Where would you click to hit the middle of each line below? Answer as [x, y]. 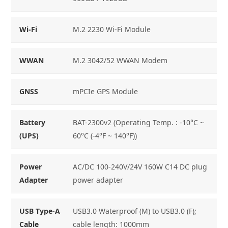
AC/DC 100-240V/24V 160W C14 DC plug [140, 166]
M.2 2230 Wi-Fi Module [112, 29]
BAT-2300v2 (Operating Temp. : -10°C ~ [139, 122]
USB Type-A [40, 211]
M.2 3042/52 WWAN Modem [120, 60]
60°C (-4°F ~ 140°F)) [105, 135]
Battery [33, 122]
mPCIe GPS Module [106, 91]
